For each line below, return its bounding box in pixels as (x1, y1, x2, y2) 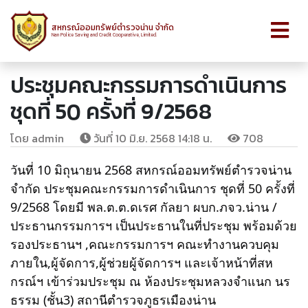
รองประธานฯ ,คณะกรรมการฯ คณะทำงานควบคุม (10, 236, 279, 252)
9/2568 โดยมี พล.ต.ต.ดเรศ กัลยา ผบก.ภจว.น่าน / (10, 199, 277, 215)
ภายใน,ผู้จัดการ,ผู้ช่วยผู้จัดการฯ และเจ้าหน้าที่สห (10, 254, 273, 271)
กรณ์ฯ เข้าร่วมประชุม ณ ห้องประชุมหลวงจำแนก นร (10, 273, 290, 289)
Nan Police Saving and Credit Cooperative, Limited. (51, 31, 157, 38)
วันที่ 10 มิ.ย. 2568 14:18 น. (91, 130, 212, 146)
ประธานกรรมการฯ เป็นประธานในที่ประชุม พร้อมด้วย (10, 217, 297, 234)
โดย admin (10, 130, 64, 146)
